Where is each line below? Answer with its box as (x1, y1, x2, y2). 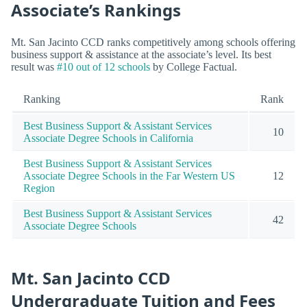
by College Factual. (150, 61, 237, 73)
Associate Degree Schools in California (23, 132, 193, 145)
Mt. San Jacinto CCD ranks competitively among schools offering (11, 36, 295, 49)
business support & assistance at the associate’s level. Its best (11, 49, 271, 61)
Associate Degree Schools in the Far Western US (23, 170, 235, 182)
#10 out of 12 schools (57, 61, 150, 73)
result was (11, 61, 57, 73)
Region (23, 182, 55, 195)
